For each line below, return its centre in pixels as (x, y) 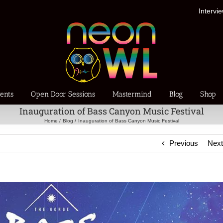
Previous (184, 143)
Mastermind (132, 94)
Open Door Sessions (63, 94)
